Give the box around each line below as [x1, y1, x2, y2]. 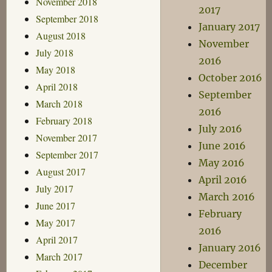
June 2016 [199, 140, 246, 152]
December [199, 259, 248, 271]
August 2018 [35, 29, 86, 42]
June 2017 [35, 199, 75, 212]
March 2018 [35, 97, 83, 110]
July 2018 [35, 46, 73, 59]
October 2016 [199, 72, 263, 84]
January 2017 [199, 21, 260, 33]
